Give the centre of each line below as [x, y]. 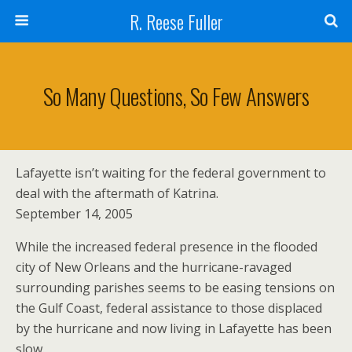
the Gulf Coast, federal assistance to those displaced [169, 308]
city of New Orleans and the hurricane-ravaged [154, 267]
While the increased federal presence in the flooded [167, 247]
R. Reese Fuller [176, 21]
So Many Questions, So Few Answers [176, 96]
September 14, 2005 [74, 214]
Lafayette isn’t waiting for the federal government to [171, 173]
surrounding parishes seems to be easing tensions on [175, 288]
